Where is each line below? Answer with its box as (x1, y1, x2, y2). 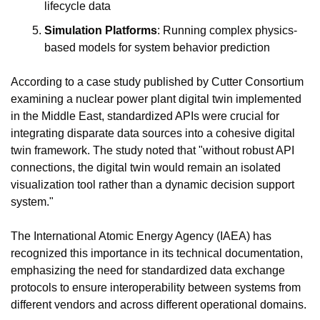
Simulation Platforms (44, 24, 157, 36)
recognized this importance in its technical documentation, (11, 247, 303, 259)
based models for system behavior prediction (44, 41, 270, 54)
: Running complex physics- (157, 24, 297, 36)
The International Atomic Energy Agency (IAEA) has (11, 230, 271, 242)
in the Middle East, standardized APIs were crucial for (11, 110, 279, 122)
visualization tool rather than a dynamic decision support (11, 179, 294, 191)
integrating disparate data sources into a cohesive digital (11, 127, 295, 139)
